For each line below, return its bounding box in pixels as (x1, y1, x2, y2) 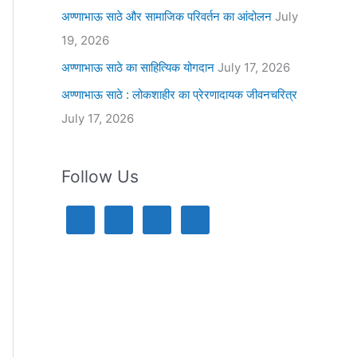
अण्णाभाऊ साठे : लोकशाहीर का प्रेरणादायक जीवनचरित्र (61, 86, 297, 102)
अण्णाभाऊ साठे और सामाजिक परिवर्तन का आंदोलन (61, 9, 272, 25)
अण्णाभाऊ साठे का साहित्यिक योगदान (61, 59, 214, 75)
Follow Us (61, 166, 139, 186)
